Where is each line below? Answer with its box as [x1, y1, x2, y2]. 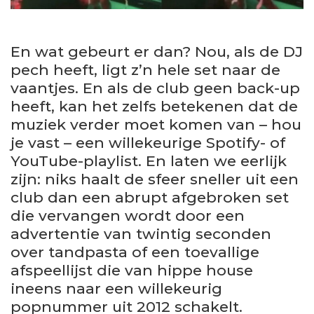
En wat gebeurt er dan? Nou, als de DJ [11, 42, 303, 60]
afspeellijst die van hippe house [11, 261, 253, 279]
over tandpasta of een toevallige [11, 243, 259, 261]
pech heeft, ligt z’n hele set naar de [11, 60, 280, 78]
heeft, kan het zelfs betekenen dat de [11, 97, 298, 115]
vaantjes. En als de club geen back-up [11, 78, 300, 97]
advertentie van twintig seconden [11, 224, 271, 243]
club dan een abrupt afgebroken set [11, 188, 289, 206]
